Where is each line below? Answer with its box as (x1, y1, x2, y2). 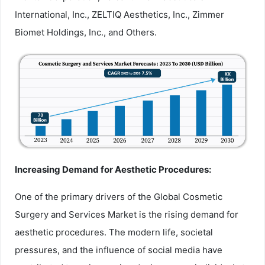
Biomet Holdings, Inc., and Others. (15, 26, 157, 38)
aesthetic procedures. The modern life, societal (15, 227, 213, 238)
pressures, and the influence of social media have (15, 244, 222, 256)
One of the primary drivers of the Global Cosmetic (15, 191, 222, 203)
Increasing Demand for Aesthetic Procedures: (15, 164, 211, 176)
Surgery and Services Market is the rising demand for (15, 209, 238, 221)
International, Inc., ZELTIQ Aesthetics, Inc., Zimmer (15, 8, 224, 20)
